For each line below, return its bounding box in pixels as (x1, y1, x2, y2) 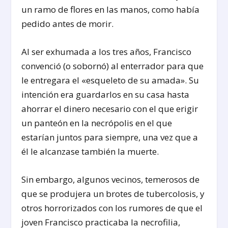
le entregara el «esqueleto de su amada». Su (21, 74, 199, 87)
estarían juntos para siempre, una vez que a (21, 131, 198, 144)
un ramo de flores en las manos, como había (21, 4, 200, 16)
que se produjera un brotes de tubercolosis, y (21, 188, 205, 200)
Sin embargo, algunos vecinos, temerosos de (21, 174, 200, 186)
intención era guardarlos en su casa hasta (21, 89, 190, 101)
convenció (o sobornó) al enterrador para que (21, 60, 204, 72)
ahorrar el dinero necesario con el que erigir (21, 103, 198, 115)
